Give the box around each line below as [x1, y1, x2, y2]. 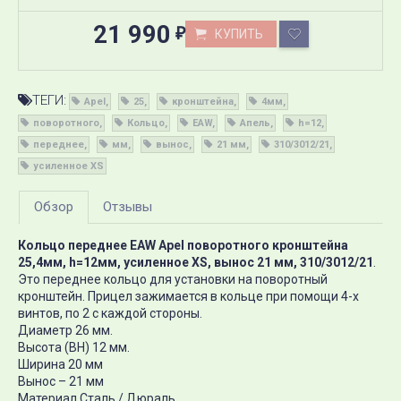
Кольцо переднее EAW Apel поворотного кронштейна [18, 238, 348, 252]
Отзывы [103, 199, 152, 215]
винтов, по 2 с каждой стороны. [18, 306, 202, 320]
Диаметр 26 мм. [18, 323, 113, 337]
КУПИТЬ [214, 27, 263, 41]
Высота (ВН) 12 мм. [18, 340, 130, 354]
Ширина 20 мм [18, 357, 103, 371]
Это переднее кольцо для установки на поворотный [18, 272, 328, 286]
